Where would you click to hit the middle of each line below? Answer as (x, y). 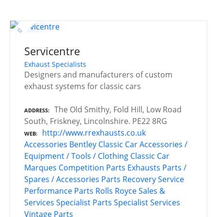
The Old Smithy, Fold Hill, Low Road (118, 110)
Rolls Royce (116, 191)
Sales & (152, 191)
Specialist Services (147, 203)
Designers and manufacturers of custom (98, 75)
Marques (40, 168)
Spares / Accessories (62, 179)
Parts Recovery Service (143, 179)
